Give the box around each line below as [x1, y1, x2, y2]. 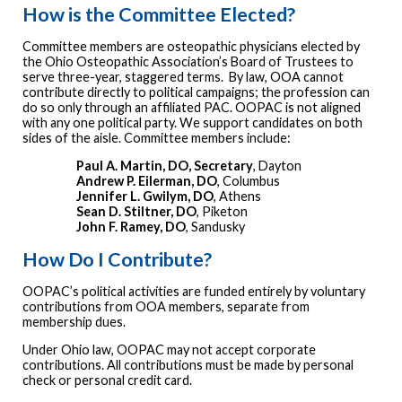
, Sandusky [186, 219, 245, 235]
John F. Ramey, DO [76, 219, 186, 235]
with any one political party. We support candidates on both [22, 114, 363, 130]
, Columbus [217, 173, 280, 189]
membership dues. [22, 314, 126, 330]
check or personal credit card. [22, 372, 192, 389]
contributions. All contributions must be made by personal [22, 357, 354, 373]
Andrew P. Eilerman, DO [76, 173, 217, 189]
